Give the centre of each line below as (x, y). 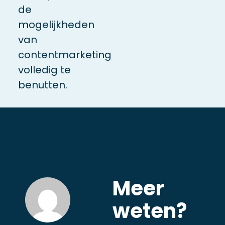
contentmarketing (65, 54)
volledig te (44, 70)
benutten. (42, 85)
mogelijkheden (56, 24)
